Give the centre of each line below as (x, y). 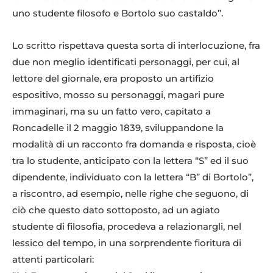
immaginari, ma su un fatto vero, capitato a (112, 112)
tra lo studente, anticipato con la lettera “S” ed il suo (130, 161)
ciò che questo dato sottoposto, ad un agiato (116, 210)
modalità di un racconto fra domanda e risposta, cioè (134, 144)
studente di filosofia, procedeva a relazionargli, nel (127, 227)
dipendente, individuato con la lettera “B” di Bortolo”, (133, 177)
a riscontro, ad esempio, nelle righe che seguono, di (130, 194)
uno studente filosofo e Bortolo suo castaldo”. (118, 13)
